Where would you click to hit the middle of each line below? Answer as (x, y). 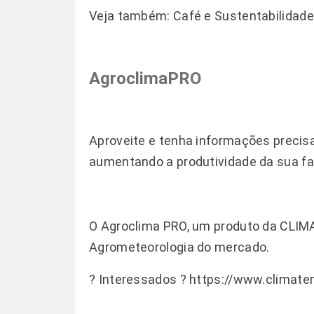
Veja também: (131, 16)
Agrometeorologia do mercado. (183, 247)
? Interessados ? (139, 279)
